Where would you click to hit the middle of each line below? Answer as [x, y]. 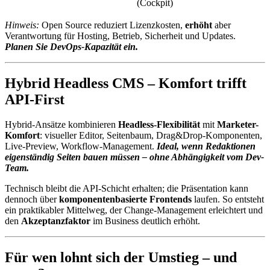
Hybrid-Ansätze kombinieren [61, 125]
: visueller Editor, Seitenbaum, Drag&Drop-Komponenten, [151, 136]
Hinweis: [22, 25]
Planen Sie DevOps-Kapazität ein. [71, 46]
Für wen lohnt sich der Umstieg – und [121, 258]
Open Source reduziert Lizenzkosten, [112, 25]
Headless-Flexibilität [159, 125]
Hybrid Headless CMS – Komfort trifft [126, 83]
